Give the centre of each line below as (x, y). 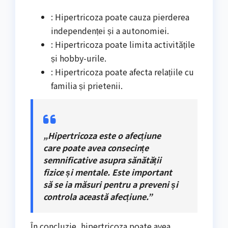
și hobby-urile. (79, 58)
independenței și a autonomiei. (110, 31)
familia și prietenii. (87, 86)
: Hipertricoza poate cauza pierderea (120, 17)
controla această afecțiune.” (98, 197)
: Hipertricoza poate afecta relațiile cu (122, 72)
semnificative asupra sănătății (102, 160)
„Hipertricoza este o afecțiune (102, 136)
